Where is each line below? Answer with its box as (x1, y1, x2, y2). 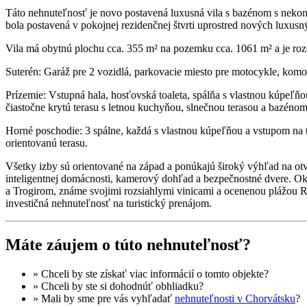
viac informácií (130, 267, 194, 280)
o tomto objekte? (194, 267, 269, 280)
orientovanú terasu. (5, 137, 88, 149)
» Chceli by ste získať (33, 267, 130, 280)
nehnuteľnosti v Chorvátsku (175, 292, 295, 304)
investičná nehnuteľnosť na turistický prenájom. (5, 197, 212, 210)
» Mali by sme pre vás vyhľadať (33, 292, 175, 304)
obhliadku (156, 280, 199, 292)
